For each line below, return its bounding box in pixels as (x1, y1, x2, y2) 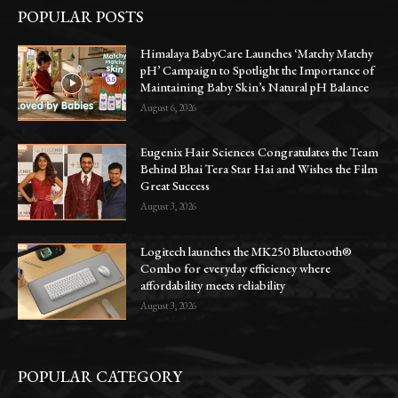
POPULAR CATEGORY (18, 365, 182, 386)
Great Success (140, 178, 211, 195)
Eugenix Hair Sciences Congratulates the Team (140, 144, 379, 161)
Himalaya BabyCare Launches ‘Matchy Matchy (140, 44, 374, 61)
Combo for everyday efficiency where (140, 260, 331, 277)
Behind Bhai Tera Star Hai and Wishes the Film (140, 161, 378, 178)
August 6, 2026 (140, 100, 197, 114)
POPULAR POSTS (18, 5, 144, 27)
